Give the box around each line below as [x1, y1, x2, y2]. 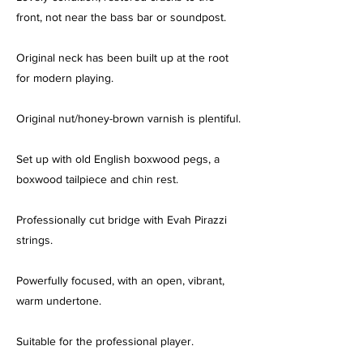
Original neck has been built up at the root [16, 51, 228, 64]
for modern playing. [16, 71, 113, 84]
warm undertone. [16, 294, 101, 307]
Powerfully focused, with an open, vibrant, [16, 274, 224, 287]
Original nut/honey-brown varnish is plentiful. [16, 112, 241, 125]
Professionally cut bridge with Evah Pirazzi [16, 213, 227, 226]
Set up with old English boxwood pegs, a [16, 152, 220, 165]
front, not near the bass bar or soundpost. [16, 11, 226, 23]
